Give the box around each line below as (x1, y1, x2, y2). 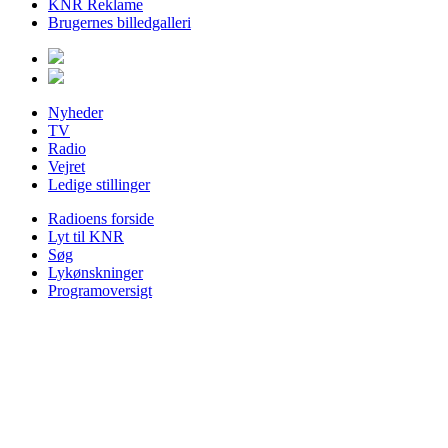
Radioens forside (48, 210, 154, 227)
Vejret (48, 158, 85, 175)
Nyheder (48, 104, 103, 121)
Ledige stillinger (48, 176, 150, 193)
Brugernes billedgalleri (48, 14, 191, 31)
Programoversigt (48, 282, 152, 299)
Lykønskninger (48, 264, 143, 281)
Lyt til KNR (48, 228, 124, 245)
